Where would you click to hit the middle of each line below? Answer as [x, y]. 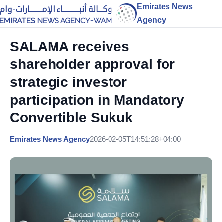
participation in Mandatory [97, 100]
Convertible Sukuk [71, 118]
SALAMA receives [70, 46]
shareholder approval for [92, 64]
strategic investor [68, 82]
